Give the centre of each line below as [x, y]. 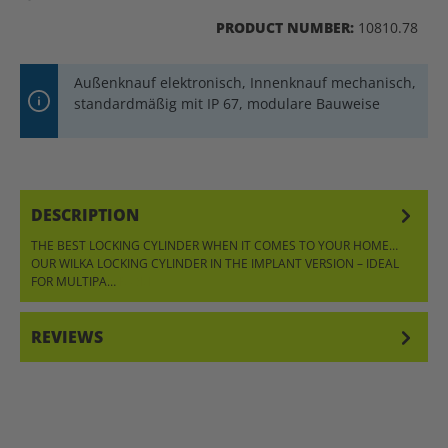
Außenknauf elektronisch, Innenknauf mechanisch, [245, 82]
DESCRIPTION [85, 214]
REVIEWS [67, 336]
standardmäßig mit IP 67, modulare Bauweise [227, 103]
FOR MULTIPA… [75, 281]
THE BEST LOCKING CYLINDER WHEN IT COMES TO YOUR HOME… [214, 245]
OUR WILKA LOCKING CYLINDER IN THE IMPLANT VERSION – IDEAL [215, 263]
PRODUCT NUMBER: [287, 27]
